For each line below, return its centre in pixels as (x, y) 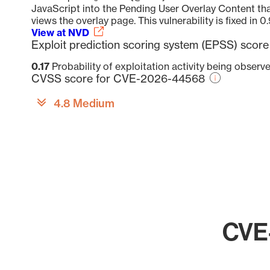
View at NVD (60, 33)
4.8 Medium (84, 103)
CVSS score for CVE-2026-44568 (118, 78)
